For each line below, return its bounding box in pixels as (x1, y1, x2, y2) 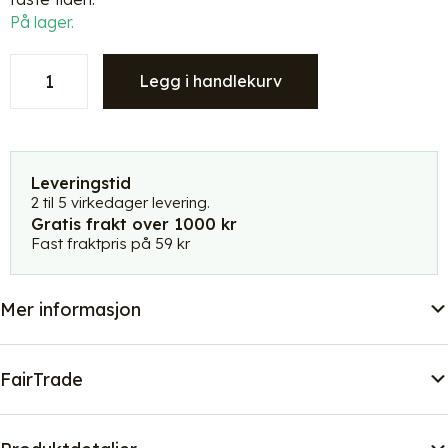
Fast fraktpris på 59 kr (31, 233, 190, 253)
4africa (9, 145, 70, 166)
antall (9, 260, 58, 281)
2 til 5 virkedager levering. (31, 192, 210, 212)
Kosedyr (9, 53, 77, 74)
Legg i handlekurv (139, 70, 282, 91)
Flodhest (9, 99, 81, 120)
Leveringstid (31, 172, 131, 193)
